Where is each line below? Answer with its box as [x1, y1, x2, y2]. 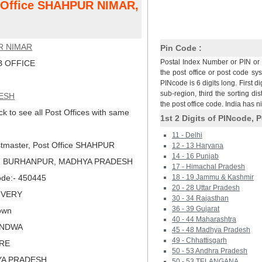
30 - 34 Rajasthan [172, 194, 229, 202]
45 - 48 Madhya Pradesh [172, 226, 250, 234]
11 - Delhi [172, 131, 202, 139]
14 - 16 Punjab [172, 152, 219, 160]
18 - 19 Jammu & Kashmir [172, 173, 254, 181]
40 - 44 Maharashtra [172, 215, 236, 223]
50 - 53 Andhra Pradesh [172, 247, 247, 255]
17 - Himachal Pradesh [172, 163, 245, 171]
